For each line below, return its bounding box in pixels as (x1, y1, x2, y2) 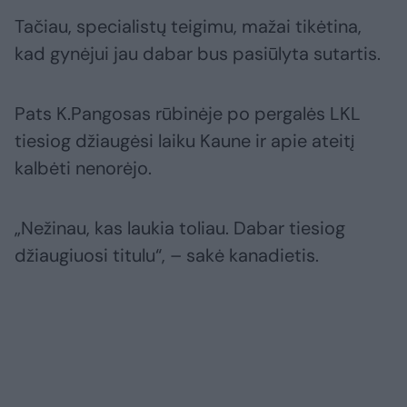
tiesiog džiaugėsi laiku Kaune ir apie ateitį (15, 128, 354, 153)
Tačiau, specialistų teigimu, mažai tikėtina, (15, 14, 362, 38)
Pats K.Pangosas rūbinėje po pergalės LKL (15, 101, 361, 125)
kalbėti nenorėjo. (15, 155, 152, 180)
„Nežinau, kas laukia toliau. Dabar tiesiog (15, 215, 345, 240)
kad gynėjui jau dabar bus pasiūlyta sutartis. (15, 41, 381, 65)
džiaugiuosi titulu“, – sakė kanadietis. (15, 243, 319, 267)
